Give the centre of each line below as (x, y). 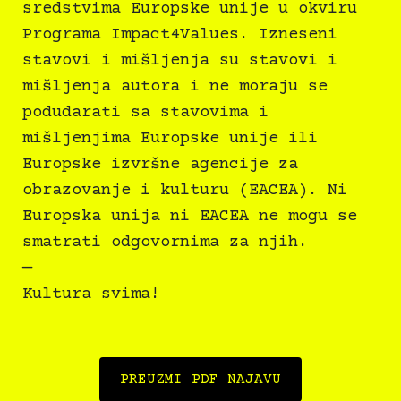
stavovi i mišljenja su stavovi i (180, 61)
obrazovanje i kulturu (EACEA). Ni (185, 191)
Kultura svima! (91, 294)
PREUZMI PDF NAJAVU (200, 380)
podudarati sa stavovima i (145, 113)
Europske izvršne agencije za (160, 165)
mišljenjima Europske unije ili (170, 139)
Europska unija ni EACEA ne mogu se (190, 217)
